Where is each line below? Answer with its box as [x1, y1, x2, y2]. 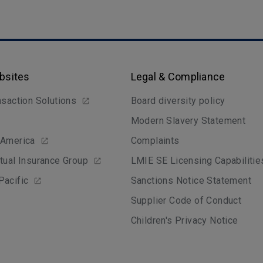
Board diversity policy [130, 95, 225, 106]
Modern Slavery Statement [130, 115, 246, 126]
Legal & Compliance [130, 70, 225, 83]
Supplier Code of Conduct [130, 195, 242, 206]
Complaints [130, 135, 180, 146]
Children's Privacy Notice [130, 215, 238, 226]
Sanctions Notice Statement [130, 175, 252, 186]
